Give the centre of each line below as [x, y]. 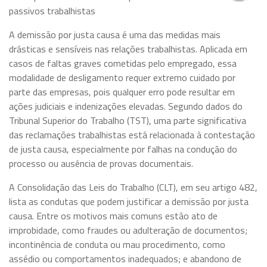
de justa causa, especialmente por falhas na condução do [123, 149]
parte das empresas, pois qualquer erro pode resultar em [122, 92]
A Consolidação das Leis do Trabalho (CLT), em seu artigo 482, [133, 187]
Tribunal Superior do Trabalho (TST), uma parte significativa [128, 120]
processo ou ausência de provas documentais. [101, 163]
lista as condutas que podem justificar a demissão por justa [129, 201]
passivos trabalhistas [52, 11]
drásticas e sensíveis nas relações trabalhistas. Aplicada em [128, 49]
